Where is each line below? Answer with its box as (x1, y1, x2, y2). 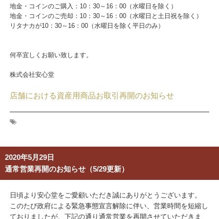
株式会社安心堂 (10, 71, 54, 78)
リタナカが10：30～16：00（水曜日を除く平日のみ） (10, 22, 164, 29)
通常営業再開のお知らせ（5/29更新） (5, 165, 129, 173)
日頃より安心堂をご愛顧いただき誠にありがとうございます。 (10, 191, 201, 199)
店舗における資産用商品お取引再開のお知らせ (10, 91, 174, 100)
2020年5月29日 (5, 153, 54, 161)
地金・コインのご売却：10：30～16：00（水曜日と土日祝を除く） (10, 12, 202, 20)
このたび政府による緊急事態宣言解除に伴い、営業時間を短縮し (10, 202, 208, 210)
